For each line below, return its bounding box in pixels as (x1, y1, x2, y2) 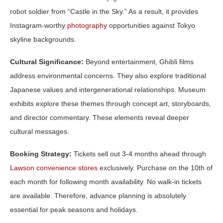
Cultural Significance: (10, 57, 84, 66)
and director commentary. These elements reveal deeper (10, 113, 189, 121)
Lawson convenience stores (10, 163, 98, 172)
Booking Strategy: (10, 149, 72, 158)
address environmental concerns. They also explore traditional (10, 71, 206, 80)
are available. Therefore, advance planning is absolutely (10, 191, 186, 200)
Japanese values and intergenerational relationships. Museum (10, 85, 206, 94)
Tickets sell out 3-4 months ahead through (72, 149, 206, 158)
